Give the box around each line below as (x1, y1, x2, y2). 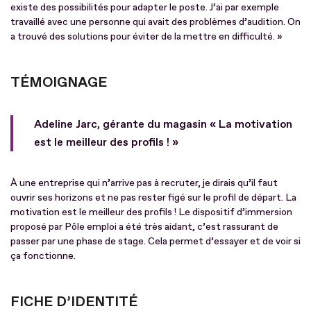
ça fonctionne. (10, 249, 76, 262)
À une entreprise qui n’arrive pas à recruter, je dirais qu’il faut (10, 176, 278, 189)
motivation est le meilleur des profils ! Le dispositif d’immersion (10, 205, 292, 218)
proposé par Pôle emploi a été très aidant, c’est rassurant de (10, 220, 278, 233)
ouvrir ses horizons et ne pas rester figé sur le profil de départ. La (10, 191, 296, 203)
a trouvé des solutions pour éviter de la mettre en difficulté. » (10, 30, 283, 42)
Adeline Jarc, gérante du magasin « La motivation (34, 117, 292, 131)
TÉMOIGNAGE (10, 73, 107, 91)
